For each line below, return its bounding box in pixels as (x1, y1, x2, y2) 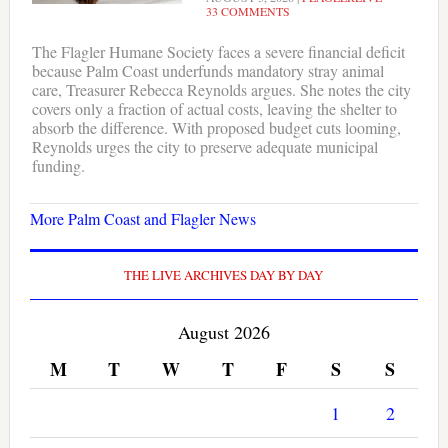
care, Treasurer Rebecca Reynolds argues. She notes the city (31, 78, 411, 100)
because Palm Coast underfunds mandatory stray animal (31, 59, 384, 81)
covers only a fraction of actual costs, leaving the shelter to (31, 97, 397, 119)
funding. (31, 154, 85, 176)
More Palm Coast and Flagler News (29, 207, 256, 229)
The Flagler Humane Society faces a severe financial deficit (31, 40, 405, 62)
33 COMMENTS (205, 2, 290, 19)
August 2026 (177, 319, 270, 344)
